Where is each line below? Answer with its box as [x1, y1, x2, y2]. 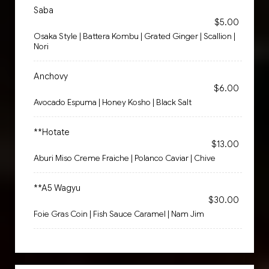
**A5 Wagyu [34, 183, 80, 193]
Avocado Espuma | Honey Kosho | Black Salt [34, 97, 192, 107]
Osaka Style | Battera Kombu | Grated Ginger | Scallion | [34, 31, 235, 41]
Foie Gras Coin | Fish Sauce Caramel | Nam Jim [34, 209, 204, 219]
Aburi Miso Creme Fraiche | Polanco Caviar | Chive [34, 153, 216, 163]
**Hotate [34, 127, 70, 138]
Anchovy [34, 71, 68, 82]
